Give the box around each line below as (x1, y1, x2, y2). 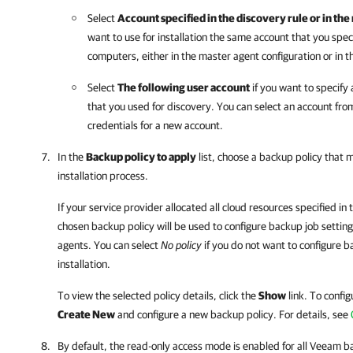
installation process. (58, 169, 148, 182)
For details (279, 308, 327, 321)
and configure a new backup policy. (115, 308, 279, 321)
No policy (161, 239, 202, 251)
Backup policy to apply (86, 150, 196, 163)
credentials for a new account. (87, 119, 223, 132)
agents (58, 239, 88, 251)
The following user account (117, 81, 250, 94)
